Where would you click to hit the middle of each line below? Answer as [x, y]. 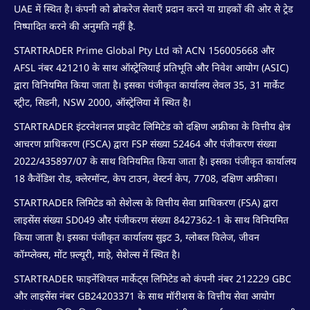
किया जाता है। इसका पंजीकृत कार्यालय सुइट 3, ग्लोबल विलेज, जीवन [137, 237]
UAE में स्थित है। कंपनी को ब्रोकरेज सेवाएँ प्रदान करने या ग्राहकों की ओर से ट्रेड [153, 8]
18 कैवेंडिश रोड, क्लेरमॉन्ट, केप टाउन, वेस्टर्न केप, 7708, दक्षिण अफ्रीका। [146, 178]
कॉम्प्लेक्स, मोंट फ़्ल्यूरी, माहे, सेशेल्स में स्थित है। [97, 254]
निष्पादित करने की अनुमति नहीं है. [75, 26]
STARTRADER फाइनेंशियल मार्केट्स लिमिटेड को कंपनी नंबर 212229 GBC [153, 278]
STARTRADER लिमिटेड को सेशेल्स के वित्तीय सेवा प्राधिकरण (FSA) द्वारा [146, 202]
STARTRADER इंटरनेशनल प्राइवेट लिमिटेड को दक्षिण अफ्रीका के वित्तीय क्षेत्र [152, 126]
